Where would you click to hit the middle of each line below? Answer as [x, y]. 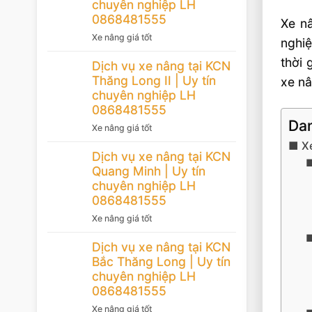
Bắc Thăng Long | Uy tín [161, 261]
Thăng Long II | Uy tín [154, 80]
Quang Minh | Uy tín [149, 171]
